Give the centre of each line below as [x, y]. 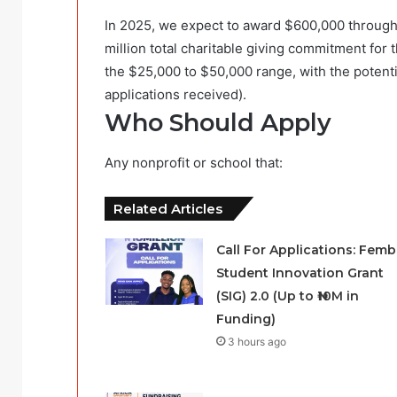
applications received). [175, 95]
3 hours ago [257, 341]
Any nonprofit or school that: [194, 162]
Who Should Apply [218, 123]
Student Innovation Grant [300, 272]
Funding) [245, 319]
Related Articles [168, 208]
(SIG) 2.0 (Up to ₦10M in [287, 296]
